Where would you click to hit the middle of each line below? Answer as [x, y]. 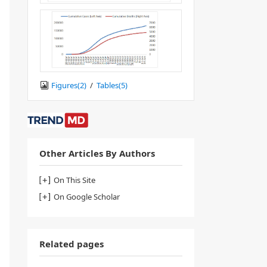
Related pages [72, 243]
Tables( [109, 85]
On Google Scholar [87, 196]
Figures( [66, 85]
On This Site [74, 180]
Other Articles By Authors [97, 153]
